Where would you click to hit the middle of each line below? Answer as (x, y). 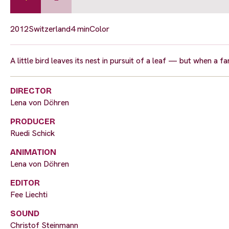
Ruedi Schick (32, 133)
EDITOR (25, 182)
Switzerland (50, 29)
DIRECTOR (31, 90)
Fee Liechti (29, 194)
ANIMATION (33, 152)
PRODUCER (33, 121)
